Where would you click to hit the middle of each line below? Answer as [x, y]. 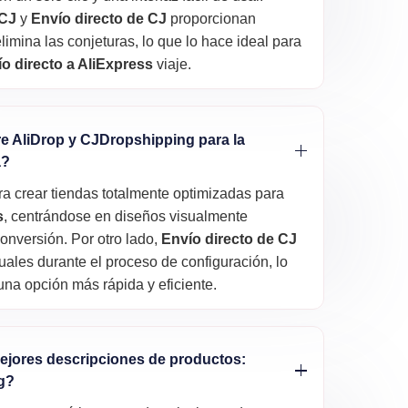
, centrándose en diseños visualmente [126, 216]
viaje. [173, 65]
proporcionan [212, 19]
